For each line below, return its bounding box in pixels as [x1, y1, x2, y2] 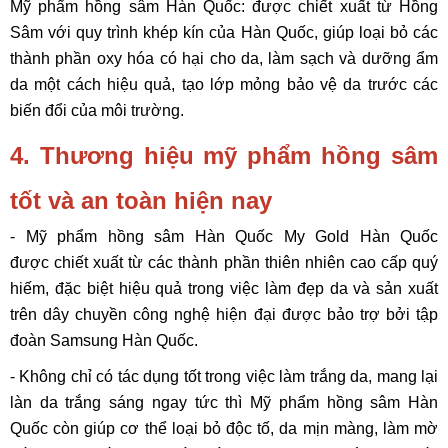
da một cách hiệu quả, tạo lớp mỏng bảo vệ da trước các [10, 75, 438, 93]
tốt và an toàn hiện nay [10, 186, 272, 214]
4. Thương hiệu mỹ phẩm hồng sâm [10, 141, 438, 169]
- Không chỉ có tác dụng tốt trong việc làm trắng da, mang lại [10, 367, 438, 385]
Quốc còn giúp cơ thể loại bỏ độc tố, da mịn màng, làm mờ [10, 419, 438, 437]
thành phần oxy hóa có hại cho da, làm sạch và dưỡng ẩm [10, 49, 438, 67]
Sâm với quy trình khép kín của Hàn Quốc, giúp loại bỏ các [10, 23, 438, 41]
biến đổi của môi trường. [10, 101, 192, 119]
